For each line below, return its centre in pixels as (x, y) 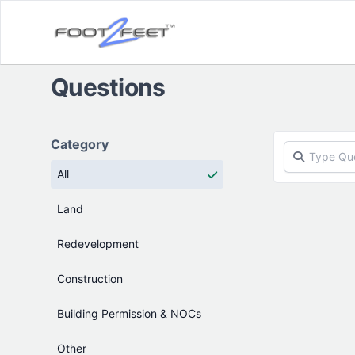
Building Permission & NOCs (129, 313)
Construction (90, 279)
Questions (108, 87)
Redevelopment (98, 244)
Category (80, 144)
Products (77, 137)
